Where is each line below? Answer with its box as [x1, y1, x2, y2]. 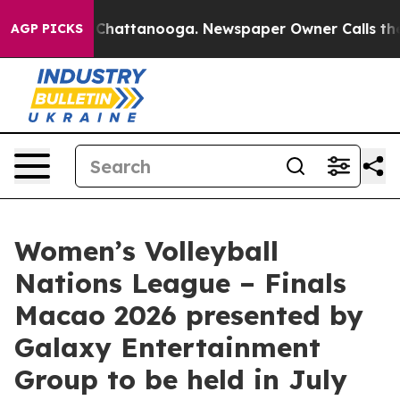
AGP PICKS [11, 21, 83, 37]
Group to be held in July [14, 362, 347, 396]
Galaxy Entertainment [14, 330, 321, 364]
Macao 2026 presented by [14, 298, 363, 332]
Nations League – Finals [14, 266, 346, 300]
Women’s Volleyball [14, 234, 279, 268]
